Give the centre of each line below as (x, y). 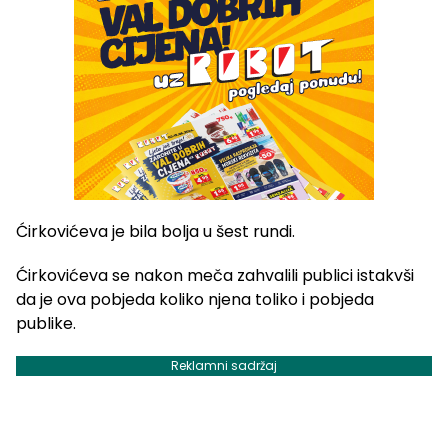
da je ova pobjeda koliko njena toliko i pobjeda (195, 299)
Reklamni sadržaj (224, 365)
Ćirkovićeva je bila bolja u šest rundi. (155, 231)
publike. (46, 323)
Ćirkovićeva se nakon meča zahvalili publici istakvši (215, 275)
